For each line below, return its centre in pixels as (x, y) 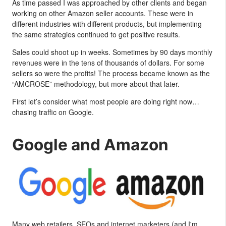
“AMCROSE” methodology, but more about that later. (96, 84)
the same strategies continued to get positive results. (96, 34)
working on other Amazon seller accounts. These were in (103, 13)
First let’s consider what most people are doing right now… (106, 101)
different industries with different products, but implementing (107, 24)
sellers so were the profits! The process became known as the (111, 73)
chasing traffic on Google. (53, 112)
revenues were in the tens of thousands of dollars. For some (108, 63)
